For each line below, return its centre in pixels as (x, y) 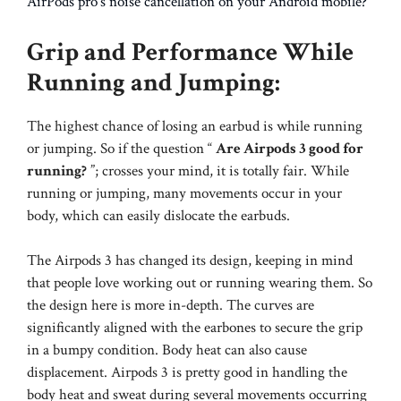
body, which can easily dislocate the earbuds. (160, 215)
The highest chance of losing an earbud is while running (195, 126)
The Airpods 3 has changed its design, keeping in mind (190, 261)
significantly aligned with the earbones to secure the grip (195, 328)
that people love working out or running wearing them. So (200, 283)
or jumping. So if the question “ (121, 148)
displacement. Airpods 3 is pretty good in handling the (187, 373)
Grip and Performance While (190, 51)
